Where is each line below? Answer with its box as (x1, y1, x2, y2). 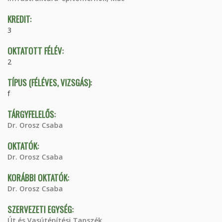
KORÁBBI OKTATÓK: (7, 171, 71, 184)
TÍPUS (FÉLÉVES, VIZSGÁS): (7, 76, 94, 89)
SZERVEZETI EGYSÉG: (7, 203, 75, 216)
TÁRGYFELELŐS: (7, 108, 57, 120)
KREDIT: (7, 13, 33, 25)
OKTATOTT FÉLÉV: (7, 45, 65, 57)
